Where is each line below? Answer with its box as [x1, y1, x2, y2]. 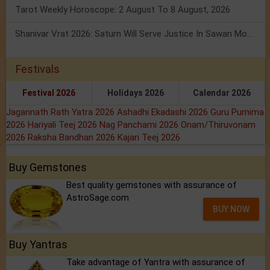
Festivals [16, 63, 60, 76]
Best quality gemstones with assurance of [66, 180, 237, 191]
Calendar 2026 [192, 88, 251, 98]
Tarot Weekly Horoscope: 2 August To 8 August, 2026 [15, 4, 230, 16]
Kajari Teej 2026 [118, 132, 180, 143]
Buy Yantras [9, 238, 67, 251]
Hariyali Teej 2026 [28, 119, 99, 131]
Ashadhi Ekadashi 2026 [117, 107, 210, 118]
